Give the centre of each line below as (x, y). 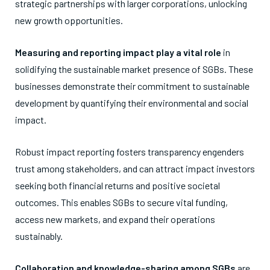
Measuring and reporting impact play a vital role (118, 52)
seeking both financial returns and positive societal (118, 185)
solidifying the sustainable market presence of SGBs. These (134, 69)
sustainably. (39, 236)
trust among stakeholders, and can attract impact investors (135, 168)
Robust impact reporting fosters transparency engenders (130, 152)
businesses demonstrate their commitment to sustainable (132, 86)
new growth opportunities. (69, 20)
